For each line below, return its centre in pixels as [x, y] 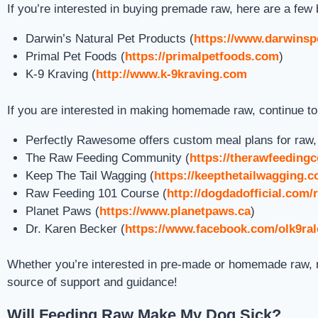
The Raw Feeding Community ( [107, 158]
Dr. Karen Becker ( [75, 229]
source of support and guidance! [92, 282]
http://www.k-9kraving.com [171, 74]
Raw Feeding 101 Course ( [96, 193]
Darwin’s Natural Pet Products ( [109, 39]
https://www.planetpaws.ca [175, 211]
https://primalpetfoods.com [202, 56]
